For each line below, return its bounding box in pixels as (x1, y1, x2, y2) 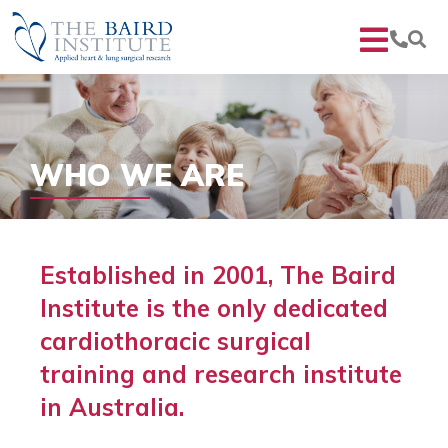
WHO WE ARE (30, 155, 244, 194)
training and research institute (40, 358, 402, 389)
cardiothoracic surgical (40, 325, 311, 356)
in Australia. (40, 391, 184, 422)
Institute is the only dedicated (40, 292, 388, 323)
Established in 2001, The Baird (40, 259, 396, 290)
